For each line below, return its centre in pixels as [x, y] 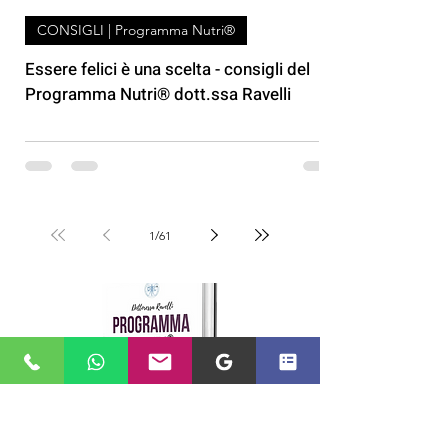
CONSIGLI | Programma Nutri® [136, 102]
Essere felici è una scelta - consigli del [167, 141]
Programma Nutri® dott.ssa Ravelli [158, 166]
